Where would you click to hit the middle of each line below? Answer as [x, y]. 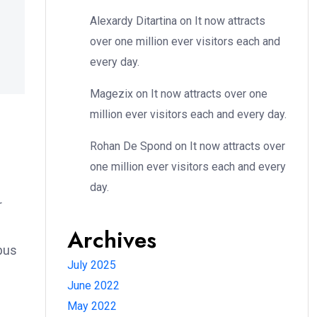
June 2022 [93, 286]
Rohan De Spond [131, 146]
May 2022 [92, 306]
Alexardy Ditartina [133, 21]
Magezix [111, 94]
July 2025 [92, 265]
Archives [112, 240]
